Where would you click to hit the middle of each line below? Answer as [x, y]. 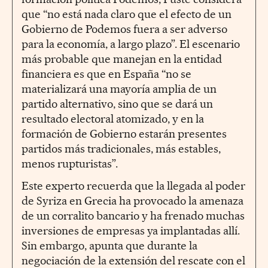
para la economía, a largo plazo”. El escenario [131, 44]
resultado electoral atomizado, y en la [113, 119]
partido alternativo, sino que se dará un [117, 104]
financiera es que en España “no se [106, 74]
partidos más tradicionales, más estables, [121, 149]
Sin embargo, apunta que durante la [109, 246]
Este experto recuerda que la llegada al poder [133, 186]
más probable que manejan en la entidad [122, 59]
